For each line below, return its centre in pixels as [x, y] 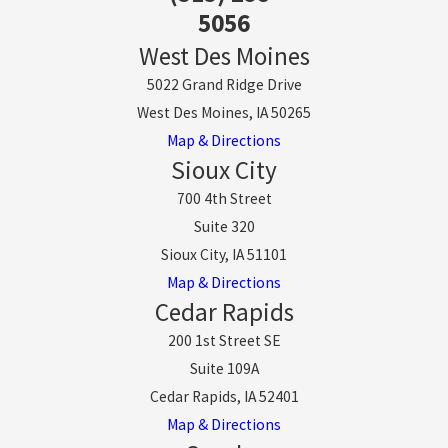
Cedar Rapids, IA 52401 [224, 397]
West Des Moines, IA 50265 [224, 113]
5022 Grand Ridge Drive [224, 85]
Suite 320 [224, 227]
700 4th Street [224, 199]
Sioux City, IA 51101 [224, 255]
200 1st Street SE [224, 341]
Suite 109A [224, 369]
